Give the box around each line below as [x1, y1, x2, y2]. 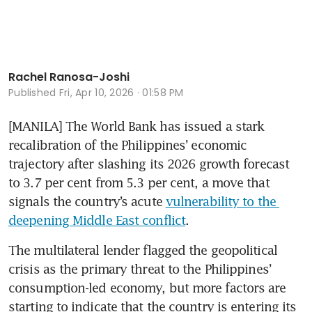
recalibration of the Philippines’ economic [8, 137, 247, 153]
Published [8, 86, 59, 100]
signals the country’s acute [8, 194, 166, 210]
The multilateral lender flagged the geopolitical [8, 242, 277, 258]
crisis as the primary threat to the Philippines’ [8, 261, 271, 277]
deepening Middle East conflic [8, 212, 181, 228]
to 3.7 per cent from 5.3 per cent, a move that [8, 175, 270, 191]
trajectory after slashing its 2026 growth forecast [8, 156, 290, 172]
